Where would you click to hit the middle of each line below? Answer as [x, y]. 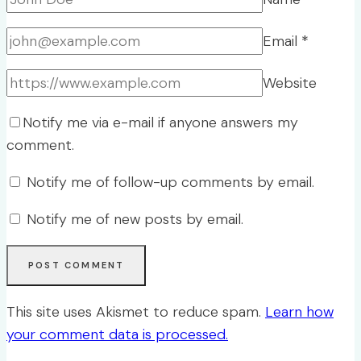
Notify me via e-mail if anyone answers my [160, 123]
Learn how [299, 312]
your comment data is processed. [117, 335]
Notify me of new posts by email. [135, 220]
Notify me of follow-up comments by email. [170, 183]
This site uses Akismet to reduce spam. [136, 312]
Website [290, 83]
